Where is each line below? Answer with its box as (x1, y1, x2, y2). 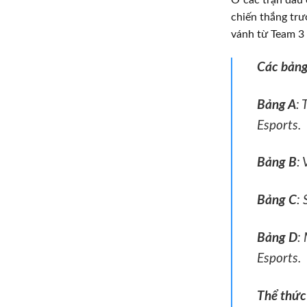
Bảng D (257, 232, 297, 245)
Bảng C (257, 194, 297, 208)
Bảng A (257, 98, 296, 112)
